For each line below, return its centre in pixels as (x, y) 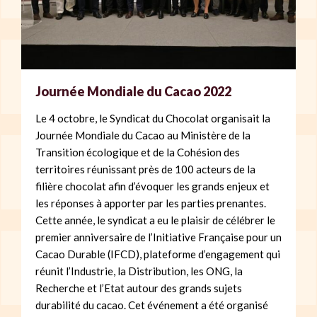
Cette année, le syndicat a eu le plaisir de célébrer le (155, 220)
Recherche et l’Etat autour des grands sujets (139, 288)
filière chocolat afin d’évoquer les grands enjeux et (152, 186)
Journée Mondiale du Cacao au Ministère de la (143, 136)
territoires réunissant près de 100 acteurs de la (145, 169)
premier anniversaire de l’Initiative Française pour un (158, 237)
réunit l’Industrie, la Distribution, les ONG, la (139, 271)
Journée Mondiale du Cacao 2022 (133, 92)
